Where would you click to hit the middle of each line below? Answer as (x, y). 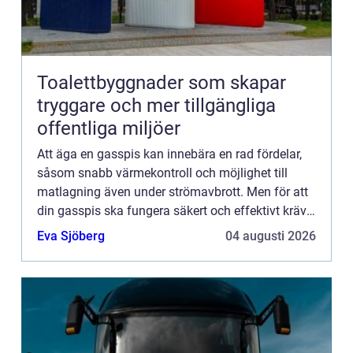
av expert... (67, 248)
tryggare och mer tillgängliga (156, 105)
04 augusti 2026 (271, 236)
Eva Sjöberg (71, 236)
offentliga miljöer (109, 128)
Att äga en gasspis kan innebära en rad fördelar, (169, 154)
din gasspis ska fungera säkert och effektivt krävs (175, 210)
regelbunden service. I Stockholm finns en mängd (173, 229)
